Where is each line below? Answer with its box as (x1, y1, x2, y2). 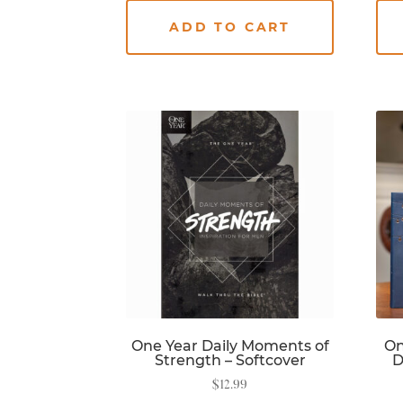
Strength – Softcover (154, 352, 306, 370)
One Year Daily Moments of (130, 337, 329, 355)
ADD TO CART (169, 18, 291, 35)
